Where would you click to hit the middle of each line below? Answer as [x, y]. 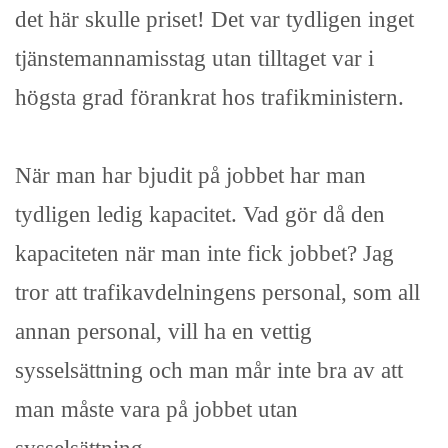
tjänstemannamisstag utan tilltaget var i [194, 58]
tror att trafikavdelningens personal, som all [217, 292]
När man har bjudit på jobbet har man [190, 175]
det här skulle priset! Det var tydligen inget [214, 19]
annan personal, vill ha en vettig [163, 331]
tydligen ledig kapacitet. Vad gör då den [200, 214]
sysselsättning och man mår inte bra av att [209, 370]
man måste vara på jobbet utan [156, 409]
